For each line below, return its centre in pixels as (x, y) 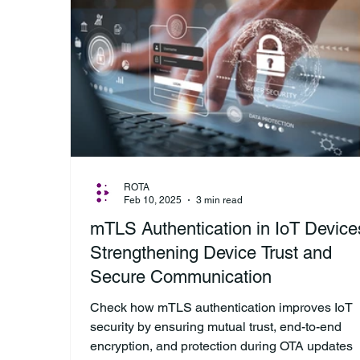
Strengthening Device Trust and (211, 252)
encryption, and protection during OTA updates (221, 346)
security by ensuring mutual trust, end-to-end (216, 326)
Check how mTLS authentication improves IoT (221, 307)
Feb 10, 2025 (153, 200)
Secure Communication (181, 276)
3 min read (219, 200)
